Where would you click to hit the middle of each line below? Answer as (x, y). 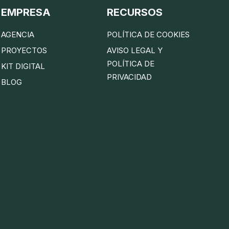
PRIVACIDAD (130, 77)
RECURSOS (135, 12)
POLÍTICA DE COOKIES (148, 34)
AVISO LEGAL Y (135, 50)
